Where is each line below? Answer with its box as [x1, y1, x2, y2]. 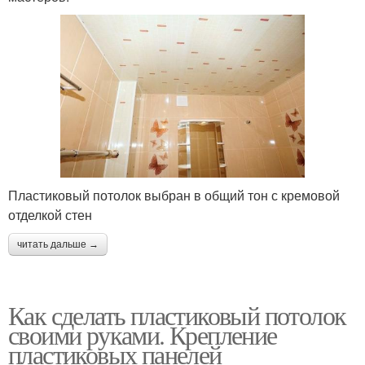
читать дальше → [17, 238, 99, 250]
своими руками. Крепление [8, 316, 277, 352]
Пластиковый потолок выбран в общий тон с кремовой [8, 185, 340, 204]
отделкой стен [8, 204, 92, 224]
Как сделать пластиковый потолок [8, 297, 346, 332]
